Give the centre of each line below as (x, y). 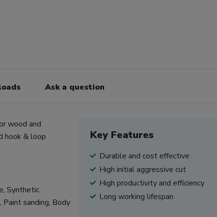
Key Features (122, 135)
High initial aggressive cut (142, 169)
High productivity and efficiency (152, 183)
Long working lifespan (136, 196)
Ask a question (75, 87)
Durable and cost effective (144, 156)
